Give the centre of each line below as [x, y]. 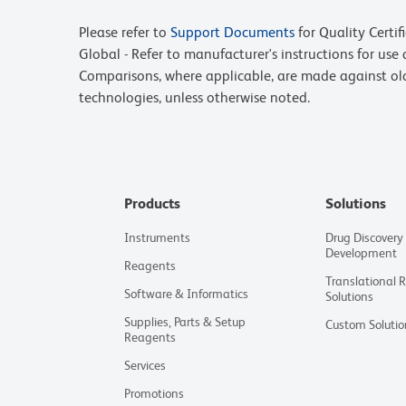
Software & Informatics [187, 294]
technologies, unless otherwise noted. [194, 97]
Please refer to [125, 32]
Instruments [158, 237]
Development [362, 253]
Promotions [155, 393]
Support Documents [232, 32]
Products [153, 203]
